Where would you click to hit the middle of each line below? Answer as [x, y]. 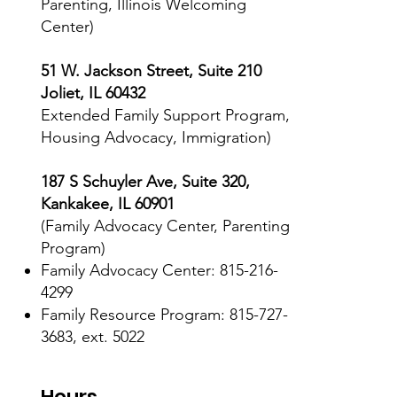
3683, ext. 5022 [92, 337]
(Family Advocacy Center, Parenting [165, 226]
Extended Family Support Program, [165, 116]
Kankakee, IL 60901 [107, 204]
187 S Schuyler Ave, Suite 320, [145, 182]
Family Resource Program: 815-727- [164, 315]
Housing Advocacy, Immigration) [156, 138]
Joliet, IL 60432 [93, 93]
